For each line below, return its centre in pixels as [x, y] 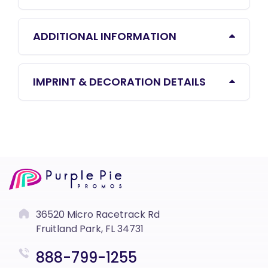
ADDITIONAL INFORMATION [105, 36]
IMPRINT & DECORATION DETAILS [119, 81]
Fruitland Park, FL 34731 [90, 229]
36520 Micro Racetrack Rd [98, 214]
